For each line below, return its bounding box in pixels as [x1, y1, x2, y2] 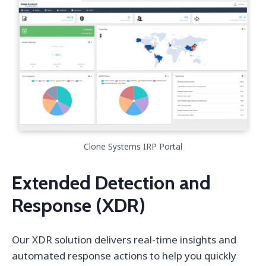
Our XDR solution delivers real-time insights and [12, 233, 236, 247]
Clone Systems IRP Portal [84, 141, 182, 153]
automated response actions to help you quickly [12, 249, 236, 263]
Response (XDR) [12, 194, 145, 217]
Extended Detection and [12, 171, 211, 195]
